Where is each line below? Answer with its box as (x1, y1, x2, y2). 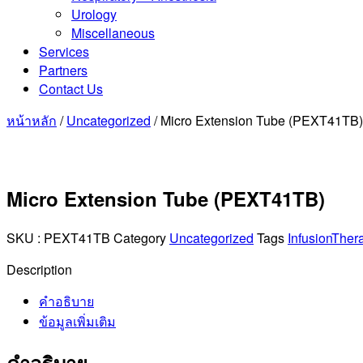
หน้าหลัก (6, 111, 57, 130)
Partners (39, 61, 88, 79)
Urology (71, 5, 117, 23)
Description (6, 259, 72, 279)
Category (113, 228, 166, 247)
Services (39, 42, 89, 61)
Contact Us (39, 79, 103, 98)
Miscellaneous (71, 23, 155, 42)
